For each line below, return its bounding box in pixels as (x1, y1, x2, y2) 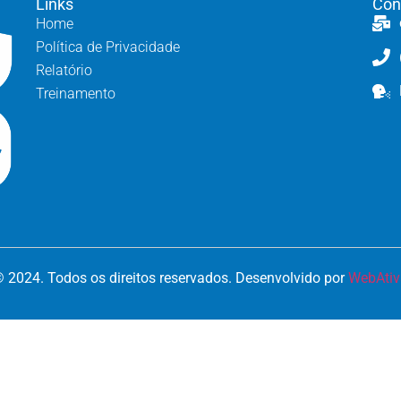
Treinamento (36, 85, 116, 103)
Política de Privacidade (36, 38, 181, 56)
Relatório (36, 62, 93, 80)
